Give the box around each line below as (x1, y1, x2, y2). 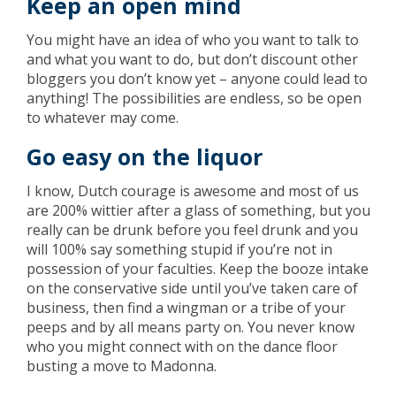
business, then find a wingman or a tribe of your (27, 298, 346, 317)
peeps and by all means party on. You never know (27, 317, 354, 337)
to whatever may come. (27, 108, 179, 127)
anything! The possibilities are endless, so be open (27, 88, 362, 108)
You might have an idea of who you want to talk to (27, 30, 359, 49)
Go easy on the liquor (27, 141, 263, 171)
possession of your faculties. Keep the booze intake (27, 259, 369, 278)
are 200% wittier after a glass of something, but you (27, 201, 370, 220)
